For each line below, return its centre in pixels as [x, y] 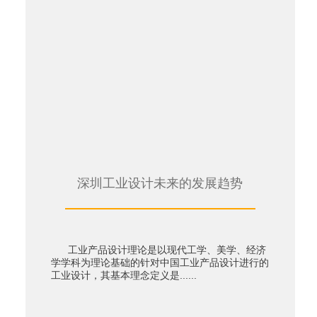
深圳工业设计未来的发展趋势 [160, 184]
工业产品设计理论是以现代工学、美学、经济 [158, 250]
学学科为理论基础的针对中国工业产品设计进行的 [160, 263]
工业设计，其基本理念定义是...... [123, 276]
